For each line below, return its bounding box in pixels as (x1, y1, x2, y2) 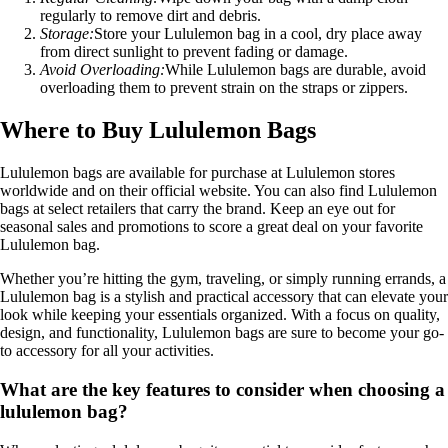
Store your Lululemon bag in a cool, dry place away (94, 25, 422, 43)
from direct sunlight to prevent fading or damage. (40, 43, 348, 61)
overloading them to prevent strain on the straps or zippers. (40, 79, 408, 97)
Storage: (40, 25, 94, 43)
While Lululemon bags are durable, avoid (165, 61, 426, 79)
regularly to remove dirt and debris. (40, 7, 261, 25)
